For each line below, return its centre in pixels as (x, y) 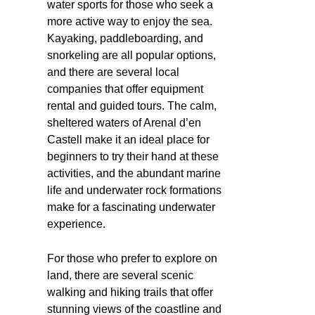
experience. (76, 224)
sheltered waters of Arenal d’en (124, 122)
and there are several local (113, 72)
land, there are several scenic (120, 275)
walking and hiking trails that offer (130, 292)
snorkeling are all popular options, (131, 55)
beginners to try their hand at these (133, 156)
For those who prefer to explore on (132, 258)
